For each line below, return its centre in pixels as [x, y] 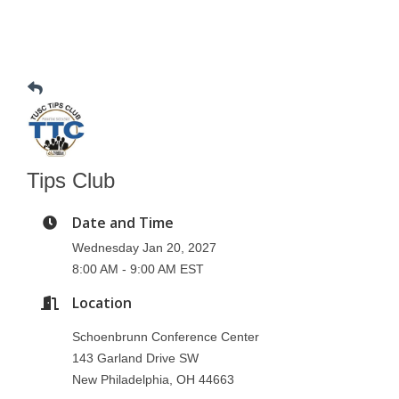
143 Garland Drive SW [135, 358]
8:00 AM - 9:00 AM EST [138, 269]
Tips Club [71, 180]
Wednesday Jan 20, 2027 [144, 248]
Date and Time [123, 223]
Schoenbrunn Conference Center [166, 337]
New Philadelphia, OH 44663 [153, 379]
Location [102, 303]
